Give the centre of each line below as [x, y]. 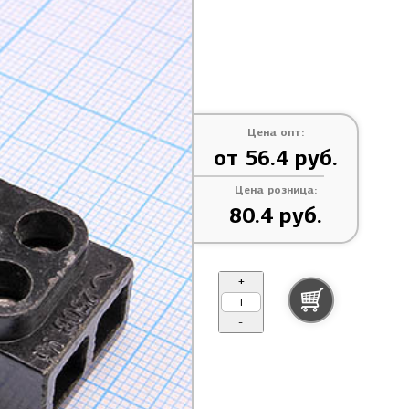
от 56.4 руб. [275, 158]
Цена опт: [275, 132]
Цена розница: [275, 189]
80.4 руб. [275, 215]
